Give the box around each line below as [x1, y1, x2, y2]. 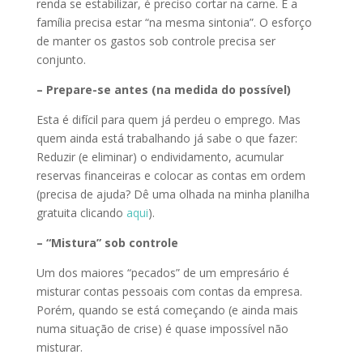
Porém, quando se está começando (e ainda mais [36, 302, 298, 318]
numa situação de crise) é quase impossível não [36, 321, 288, 336]
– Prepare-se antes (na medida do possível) [36, 82, 291, 97]
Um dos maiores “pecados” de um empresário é [36, 265, 289, 280]
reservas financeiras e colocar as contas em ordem [36, 168, 305, 183]
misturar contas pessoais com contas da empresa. [36, 284, 302, 299]
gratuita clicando [36, 205, 126, 220]
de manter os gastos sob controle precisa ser [36, 33, 275, 49]
